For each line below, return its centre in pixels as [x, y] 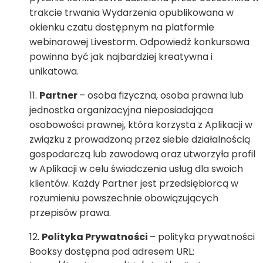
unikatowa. [54, 71]
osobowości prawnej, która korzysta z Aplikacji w [141, 125]
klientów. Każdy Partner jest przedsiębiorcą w [134, 183]
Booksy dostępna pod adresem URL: [112, 252]
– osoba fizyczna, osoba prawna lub [161, 95]
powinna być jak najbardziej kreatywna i [121, 57]
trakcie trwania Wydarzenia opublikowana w [131, 13]
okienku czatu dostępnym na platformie [122, 27]
